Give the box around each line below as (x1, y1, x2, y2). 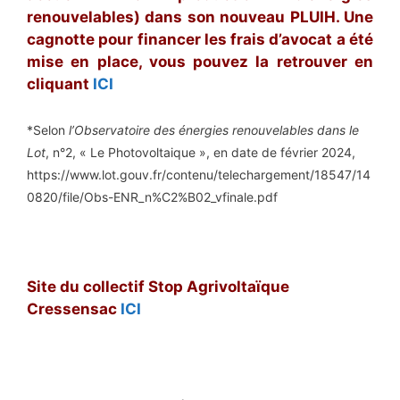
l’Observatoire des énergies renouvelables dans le (69, 121, 359, 137)
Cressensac (27, 299, 121, 318)
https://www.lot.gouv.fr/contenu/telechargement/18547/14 (27, 166, 371, 182)
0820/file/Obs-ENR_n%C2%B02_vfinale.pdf (27, 188, 278, 204)
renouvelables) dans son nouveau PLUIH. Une (27, 8, 373, 27)
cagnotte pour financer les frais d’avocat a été (27, 30, 373, 49)
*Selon (27, 121, 69, 137)
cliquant (27, 75, 89, 94)
